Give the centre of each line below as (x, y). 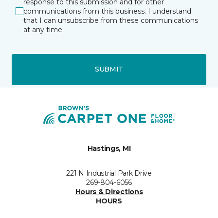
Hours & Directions (109, 191)
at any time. (44, 29)
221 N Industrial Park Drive (109, 173)
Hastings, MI (109, 148)
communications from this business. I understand (107, 11)
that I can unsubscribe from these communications (111, 20)
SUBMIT (109, 69)
